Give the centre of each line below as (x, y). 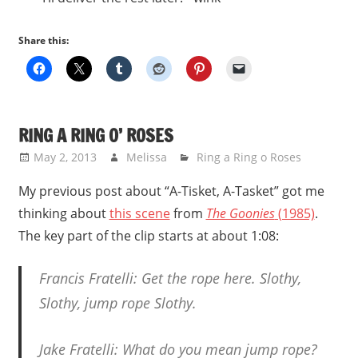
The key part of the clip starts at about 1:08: (148, 235)
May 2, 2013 (65, 157)
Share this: (43, 41)
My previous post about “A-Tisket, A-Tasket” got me (171, 191)
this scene (139, 213)
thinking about (64, 213)
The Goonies (240, 213)
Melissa (146, 157)
